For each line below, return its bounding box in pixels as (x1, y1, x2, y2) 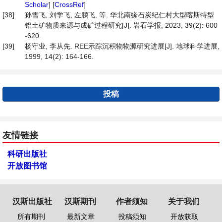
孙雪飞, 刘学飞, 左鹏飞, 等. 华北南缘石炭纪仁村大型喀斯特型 (25, 11, 214, 19)
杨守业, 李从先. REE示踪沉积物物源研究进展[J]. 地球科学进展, (25, 42, 220, 50)
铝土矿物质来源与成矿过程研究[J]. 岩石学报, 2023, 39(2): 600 (25, 21, 218, 29)
